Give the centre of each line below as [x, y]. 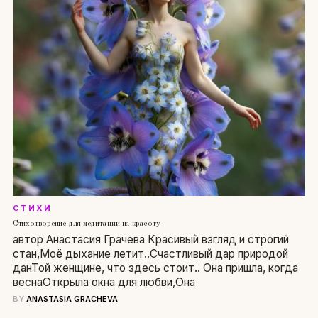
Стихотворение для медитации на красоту [86, 224]
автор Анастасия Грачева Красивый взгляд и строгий [150, 240]
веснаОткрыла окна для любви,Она [104, 283]
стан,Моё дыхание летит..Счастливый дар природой [150, 254]
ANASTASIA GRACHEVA [72, 299]
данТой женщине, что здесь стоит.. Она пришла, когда [155, 268]
